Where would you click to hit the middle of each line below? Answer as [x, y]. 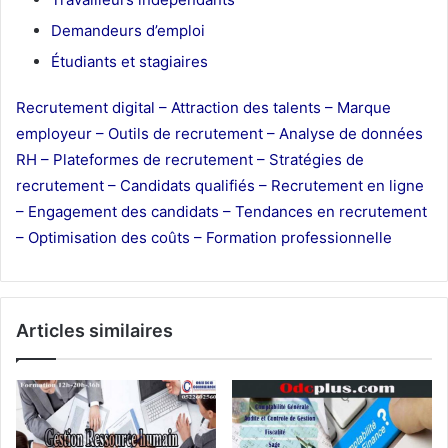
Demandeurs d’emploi [128, 31]
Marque [364, 108]
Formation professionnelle [299, 238]
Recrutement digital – [93, 108]
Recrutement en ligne [347, 186]
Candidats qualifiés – [195, 186]
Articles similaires [94, 331]
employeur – [62, 134]
